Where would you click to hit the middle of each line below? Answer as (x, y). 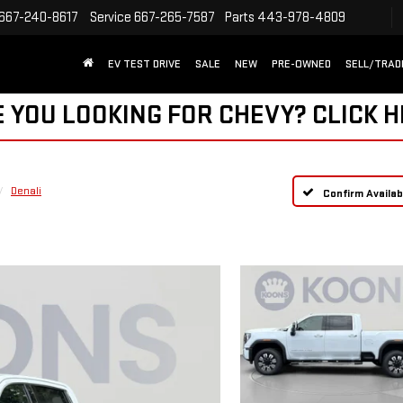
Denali (26, 191)
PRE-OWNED (301, 64)
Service (111, 17)
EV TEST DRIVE (144, 64)
